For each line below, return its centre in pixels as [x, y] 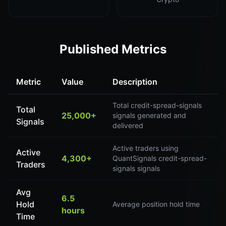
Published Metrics [113, 49]
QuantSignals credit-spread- [160, 158]
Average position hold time [156, 204]
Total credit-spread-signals [157, 105]
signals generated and [149, 115]
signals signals [136, 168]
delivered [128, 125]
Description [135, 82]
